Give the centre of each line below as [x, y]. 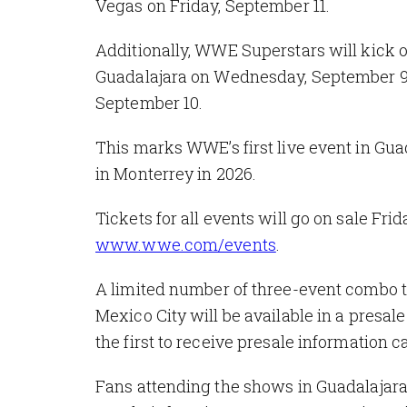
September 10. [149, 102]
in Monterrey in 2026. [176, 173]
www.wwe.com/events [186, 244]
